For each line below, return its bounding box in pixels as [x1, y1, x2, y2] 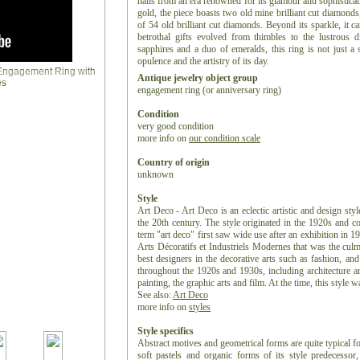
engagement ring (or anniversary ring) [137, 84, 281, 96]
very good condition [137, 121, 214, 132]
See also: [137, 289, 173, 301]
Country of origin [137, 157, 210, 168]
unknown [137, 169, 174, 180]
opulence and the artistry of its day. [137, 55, 269, 67]
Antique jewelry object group [137, 72, 258, 84]
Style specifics [137, 325, 194, 337]
